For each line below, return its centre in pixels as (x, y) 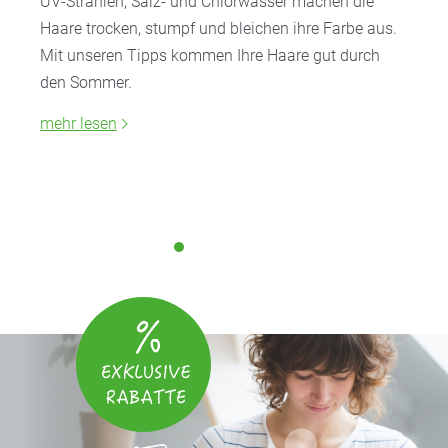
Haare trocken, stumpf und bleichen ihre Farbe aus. (218, 29)
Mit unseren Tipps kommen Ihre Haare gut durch (210, 56)
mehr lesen (78, 124)
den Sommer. (86, 83)
